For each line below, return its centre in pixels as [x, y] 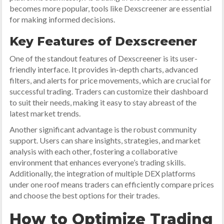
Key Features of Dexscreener [103, 41]
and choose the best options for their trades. [85, 195]
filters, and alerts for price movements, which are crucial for [110, 80]
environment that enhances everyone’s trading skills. [98, 162]
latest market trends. [45, 113]
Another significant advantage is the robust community [103, 129]
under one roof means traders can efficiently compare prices [112, 184]
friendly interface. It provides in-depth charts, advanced [104, 69]
